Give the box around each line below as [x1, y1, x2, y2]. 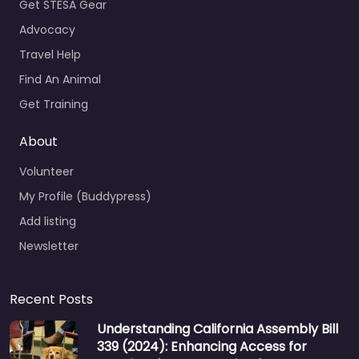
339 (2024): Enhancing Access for [97, 337, 307, 356]
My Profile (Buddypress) [19, 188, 151, 204]
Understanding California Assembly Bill [97, 319, 338, 338]
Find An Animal [19, 71, 101, 87]
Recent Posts [10, 289, 93, 309]
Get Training [19, 95, 88, 112]
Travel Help [19, 46, 81, 63]
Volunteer [19, 163, 74, 179]
